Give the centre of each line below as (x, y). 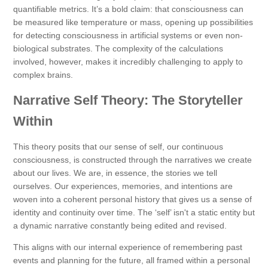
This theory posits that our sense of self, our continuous (118, 147)
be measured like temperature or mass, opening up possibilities (133, 22)
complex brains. (43, 75)
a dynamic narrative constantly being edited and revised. (120, 226)
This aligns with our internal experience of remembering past (128, 247)
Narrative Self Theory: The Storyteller (128, 100)
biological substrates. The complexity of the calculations (118, 49)
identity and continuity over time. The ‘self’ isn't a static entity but (134, 213)
